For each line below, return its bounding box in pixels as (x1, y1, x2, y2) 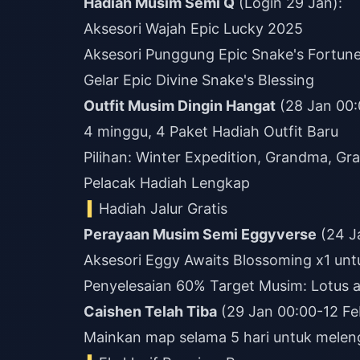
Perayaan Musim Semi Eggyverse (84, 226, 317, 243)
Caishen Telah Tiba (84, 303, 217, 320)
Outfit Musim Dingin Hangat (84, 97, 276, 114)
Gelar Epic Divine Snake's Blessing (84, 72, 314, 88)
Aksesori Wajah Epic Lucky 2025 (84, 20, 303, 37)
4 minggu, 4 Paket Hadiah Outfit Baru (84, 123, 338, 140)
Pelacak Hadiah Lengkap (84, 174, 250, 191)
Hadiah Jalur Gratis (99, 200, 228, 217)
